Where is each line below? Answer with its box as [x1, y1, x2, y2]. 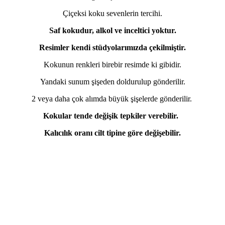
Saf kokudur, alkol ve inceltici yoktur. [49, 26, 176, 35]
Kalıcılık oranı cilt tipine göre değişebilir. [44, 128, 181, 137]
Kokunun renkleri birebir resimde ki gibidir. [42, 60, 183, 69]
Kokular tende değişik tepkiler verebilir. [43, 111, 182, 120]
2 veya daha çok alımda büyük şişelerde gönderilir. [31, 94, 194, 103]
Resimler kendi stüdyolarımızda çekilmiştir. [39, 43, 186, 52]
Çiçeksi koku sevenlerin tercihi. [63, 9, 162, 18]
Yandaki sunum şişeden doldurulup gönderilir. [40, 77, 185, 86]
